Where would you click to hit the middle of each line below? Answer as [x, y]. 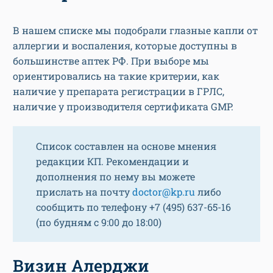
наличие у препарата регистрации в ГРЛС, [119, 91]
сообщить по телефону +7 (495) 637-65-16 [133, 207]
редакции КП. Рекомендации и [112, 161]
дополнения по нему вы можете [115, 177]
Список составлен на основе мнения [126, 146]
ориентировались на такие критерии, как [116, 76]
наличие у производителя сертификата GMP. [123, 107]
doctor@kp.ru [164, 192]
